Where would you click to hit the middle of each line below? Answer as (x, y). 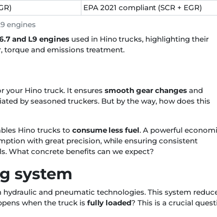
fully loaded (109, 203)
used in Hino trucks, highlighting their (139, 39)
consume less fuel (106, 130)
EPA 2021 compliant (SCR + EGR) (143, 8)
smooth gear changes (146, 91)
